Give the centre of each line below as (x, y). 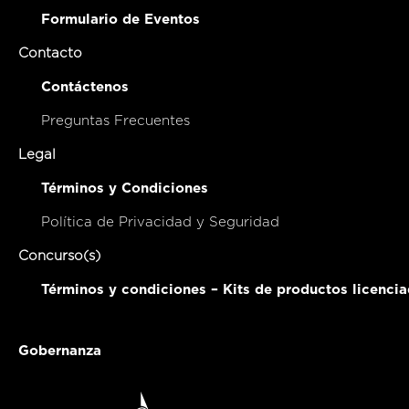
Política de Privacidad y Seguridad (160, 222)
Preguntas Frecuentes (115, 121)
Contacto (50, 53)
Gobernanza (60, 351)
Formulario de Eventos (121, 19)
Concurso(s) (59, 256)
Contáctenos (85, 87)
